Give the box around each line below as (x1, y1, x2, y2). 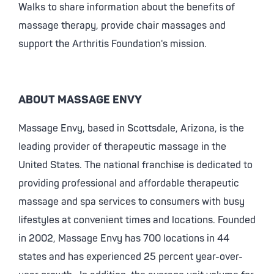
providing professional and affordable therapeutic (18, 177, 239, 190)
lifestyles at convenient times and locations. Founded (18, 214, 256, 226)
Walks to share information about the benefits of (18, 1, 235, 13)
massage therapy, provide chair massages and (18, 20, 226, 32)
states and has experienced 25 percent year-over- (18, 251, 243, 263)
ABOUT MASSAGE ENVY (18, 93, 142, 107)
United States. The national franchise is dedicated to (18, 159, 253, 171)
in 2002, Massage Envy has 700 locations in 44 (18, 232, 229, 245)
